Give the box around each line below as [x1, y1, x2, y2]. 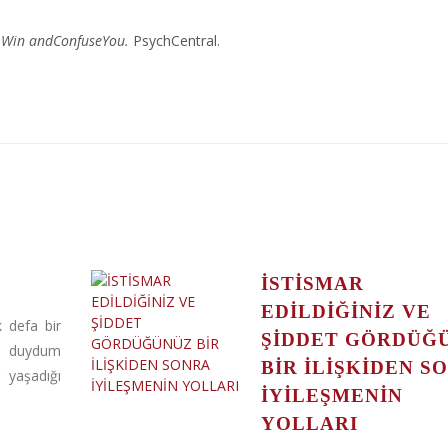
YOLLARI [260, 413, 358, 434]
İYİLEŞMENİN [260, 385, 403, 406]
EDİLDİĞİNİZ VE [260, 301, 431, 322]
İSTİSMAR [260, 273, 364, 294]
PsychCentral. [133, 31, 220, 50]
